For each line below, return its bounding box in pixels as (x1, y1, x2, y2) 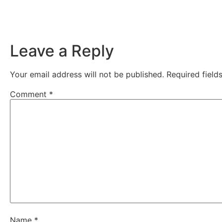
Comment (10, 89, 49, 99)
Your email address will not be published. (10, 69, 164, 79)
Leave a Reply (10, 41, 114, 60)
